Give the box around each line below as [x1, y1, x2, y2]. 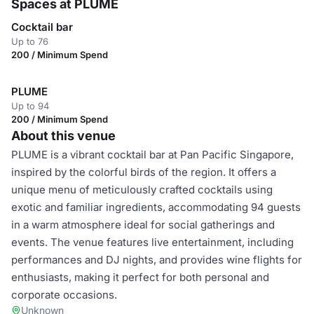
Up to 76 [11, 36, 48, 47]
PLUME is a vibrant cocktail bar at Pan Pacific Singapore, [11, 148, 294, 161]
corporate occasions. [11, 288, 117, 301]
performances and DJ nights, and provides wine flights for [11, 253, 302, 266]
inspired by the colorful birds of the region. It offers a [11, 165, 276, 179]
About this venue [11, 128, 116, 143]
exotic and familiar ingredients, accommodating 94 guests [11, 200, 301, 214]
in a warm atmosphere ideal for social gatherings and [11, 218, 275, 231]
